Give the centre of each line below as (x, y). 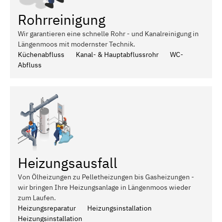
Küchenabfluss (41, 54)
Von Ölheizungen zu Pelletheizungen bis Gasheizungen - (106, 177)
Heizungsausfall (68, 163)
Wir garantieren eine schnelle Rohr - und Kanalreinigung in (108, 33)
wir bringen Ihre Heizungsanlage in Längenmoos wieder (104, 187)
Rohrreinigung (62, 19)
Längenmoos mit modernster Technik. (77, 44)
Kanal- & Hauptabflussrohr (117, 54)
